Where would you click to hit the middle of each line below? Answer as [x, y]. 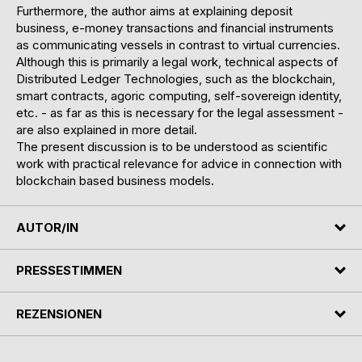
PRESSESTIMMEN [69, 271]
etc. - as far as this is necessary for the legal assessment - [180, 113]
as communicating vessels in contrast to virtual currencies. [178, 45]
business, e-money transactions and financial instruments [175, 28]
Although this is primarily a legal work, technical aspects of [177, 62]
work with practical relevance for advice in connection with [179, 164]
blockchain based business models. [115, 181]
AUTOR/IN [47, 227]
